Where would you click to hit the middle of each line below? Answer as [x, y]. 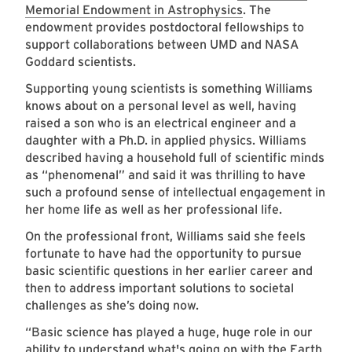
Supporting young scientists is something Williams [169, 89]
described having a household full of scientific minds [175, 158]
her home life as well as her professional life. [157, 210]
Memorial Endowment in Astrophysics [134, 10]
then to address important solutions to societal [159, 288]
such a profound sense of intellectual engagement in [175, 192]
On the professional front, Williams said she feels [165, 236]
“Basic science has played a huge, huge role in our [169, 332]
